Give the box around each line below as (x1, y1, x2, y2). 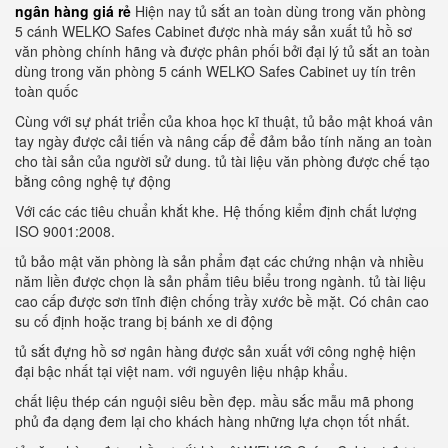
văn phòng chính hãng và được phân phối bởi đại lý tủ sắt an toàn (15, 41, 430, 61)
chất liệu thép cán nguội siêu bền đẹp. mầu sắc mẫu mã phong (15, 391, 414, 411)
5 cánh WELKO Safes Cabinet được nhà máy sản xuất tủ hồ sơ (15, 21, 412, 41)
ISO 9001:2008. (15, 221, 115, 241)
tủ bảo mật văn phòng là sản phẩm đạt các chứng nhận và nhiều (15, 251, 424, 271)
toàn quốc (15, 81, 78, 101)
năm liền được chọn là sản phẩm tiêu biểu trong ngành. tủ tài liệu (15, 271, 426, 291)
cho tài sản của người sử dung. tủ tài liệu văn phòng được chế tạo (15, 151, 430, 171)
